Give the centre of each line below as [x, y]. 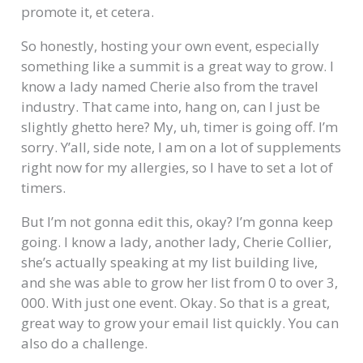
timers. [44, 188]
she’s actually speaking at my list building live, [170, 263]
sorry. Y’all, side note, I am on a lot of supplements [181, 147]
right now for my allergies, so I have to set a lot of [177, 168]
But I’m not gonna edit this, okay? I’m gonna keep [177, 222]
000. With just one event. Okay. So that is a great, [176, 303]
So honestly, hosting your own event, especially [171, 46]
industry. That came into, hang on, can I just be [171, 107]
